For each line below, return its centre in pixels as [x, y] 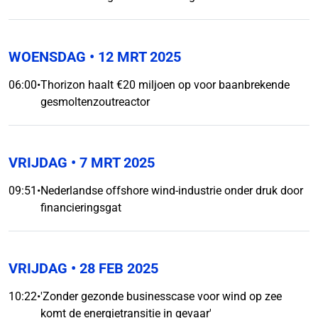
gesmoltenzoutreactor [95, 102]
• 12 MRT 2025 [133, 57]
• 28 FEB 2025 [113, 268]
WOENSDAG [47, 57]
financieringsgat [81, 208]
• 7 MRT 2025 [111, 163]
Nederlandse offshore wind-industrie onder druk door [172, 191]
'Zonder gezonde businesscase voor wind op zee [161, 296]
